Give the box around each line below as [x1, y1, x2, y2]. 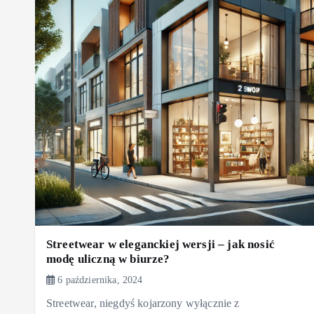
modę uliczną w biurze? [46, 252, 170, 266]
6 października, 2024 [55, 274, 143, 285]
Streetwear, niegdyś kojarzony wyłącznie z [46, 296, 240, 309]
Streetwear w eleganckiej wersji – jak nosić [46, 237, 275, 251]
